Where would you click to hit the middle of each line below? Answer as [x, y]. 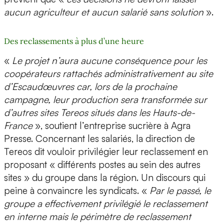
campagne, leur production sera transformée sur [105, 100]
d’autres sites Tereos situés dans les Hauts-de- [99, 113]
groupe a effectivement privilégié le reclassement [106, 204]
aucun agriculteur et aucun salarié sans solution [104, 12]
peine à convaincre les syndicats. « [77, 191]
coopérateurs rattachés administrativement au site [108, 74]
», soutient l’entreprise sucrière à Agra [111, 126]
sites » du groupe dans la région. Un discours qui [105, 178]
